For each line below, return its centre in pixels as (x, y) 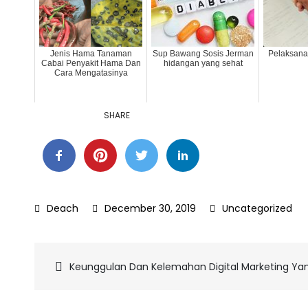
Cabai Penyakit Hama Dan (91, 63)
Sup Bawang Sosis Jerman (203, 54)
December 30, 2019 (150, 208)
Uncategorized (257, 208)
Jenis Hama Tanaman (91, 54)
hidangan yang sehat (203, 63)
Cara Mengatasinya (91, 73)
